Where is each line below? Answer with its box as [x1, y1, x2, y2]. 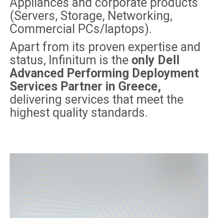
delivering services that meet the [10, 92, 183, 107]
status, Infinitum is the [10, 53, 131, 67]
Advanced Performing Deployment [10, 66, 199, 80]
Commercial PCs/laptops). [10, 22, 152, 36]
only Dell [131, 53, 180, 67]
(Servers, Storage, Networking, [10, 9, 172, 23]
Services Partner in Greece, [10, 79, 161, 93]
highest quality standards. [10, 106, 148, 120]
